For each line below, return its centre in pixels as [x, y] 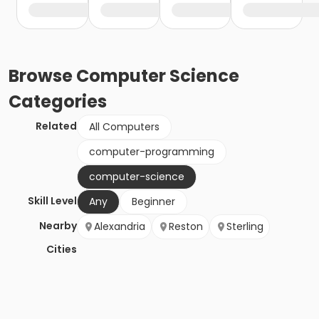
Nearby [58, 226]
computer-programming [152, 152]
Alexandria [120, 227]
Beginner [153, 202]
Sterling [245, 227]
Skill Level [52, 201]
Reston [186, 227]
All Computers [124, 127]
